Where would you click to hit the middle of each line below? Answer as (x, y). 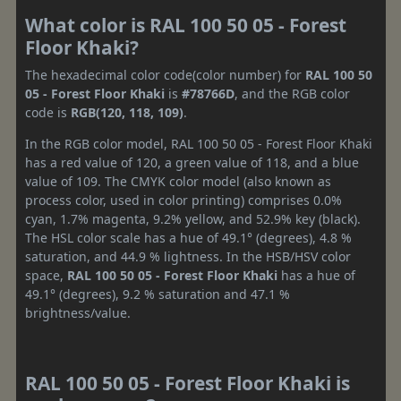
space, (46, 275)
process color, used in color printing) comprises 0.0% (183, 200)
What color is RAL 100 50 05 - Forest (186, 25)
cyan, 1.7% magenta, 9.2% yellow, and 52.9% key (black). (193, 218)
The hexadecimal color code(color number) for (165, 74)
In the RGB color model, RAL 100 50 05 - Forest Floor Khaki (199, 143)
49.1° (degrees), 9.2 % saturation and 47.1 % (158, 294)
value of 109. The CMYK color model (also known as (178, 181)
